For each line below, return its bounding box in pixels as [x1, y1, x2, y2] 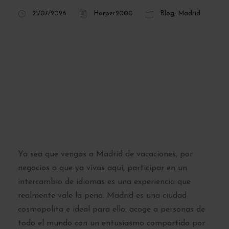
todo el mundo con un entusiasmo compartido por [18, 219, 205, 227]
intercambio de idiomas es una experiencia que [18, 177, 191, 186]
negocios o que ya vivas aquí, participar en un [18, 164, 187, 172]
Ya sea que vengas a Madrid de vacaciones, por [18, 150, 193, 158]
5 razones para [18, 25, 160, 44]
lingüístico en [18, 93, 146, 112]
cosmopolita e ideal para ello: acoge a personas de [18, 205, 205, 214]
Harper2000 [94, 10, 133, 17]
